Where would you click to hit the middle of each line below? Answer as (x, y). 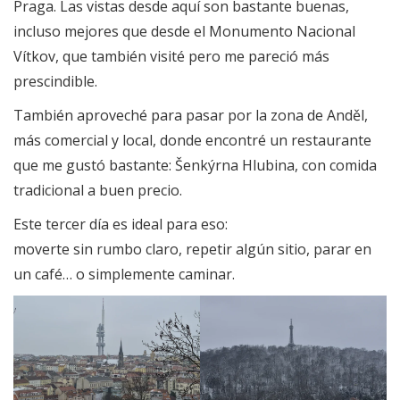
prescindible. (55, 82)
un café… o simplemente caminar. (124, 275)
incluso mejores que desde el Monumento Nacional (184, 32)
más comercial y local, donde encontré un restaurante (192, 141)
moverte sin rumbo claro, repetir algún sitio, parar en (192, 250)
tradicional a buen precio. (98, 191)
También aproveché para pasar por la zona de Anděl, (191, 116)
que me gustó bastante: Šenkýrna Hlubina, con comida (195, 166)
